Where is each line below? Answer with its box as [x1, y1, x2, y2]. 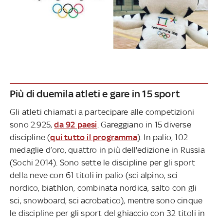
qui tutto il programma [50, 132, 137, 143]
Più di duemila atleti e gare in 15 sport [10, 88, 182, 100]
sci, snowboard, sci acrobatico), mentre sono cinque [10, 196, 203, 206]
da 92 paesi [54, 120, 97, 130]
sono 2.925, [10, 120, 54, 130]
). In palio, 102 [137, 132, 188, 143]
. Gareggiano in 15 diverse [97, 120, 191, 130]
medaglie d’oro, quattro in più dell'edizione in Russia [10, 145, 205, 155]
